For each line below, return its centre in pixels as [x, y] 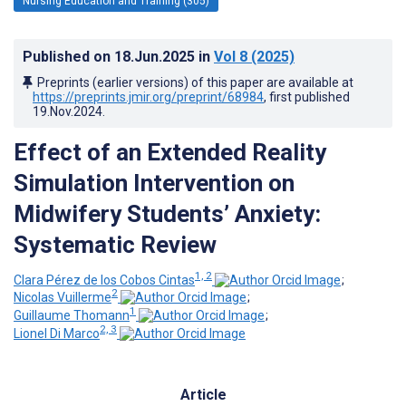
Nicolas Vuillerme [63, 298]
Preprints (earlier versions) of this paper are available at [195, 82]
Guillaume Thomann [72, 315]
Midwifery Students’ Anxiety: [167, 213]
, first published [307, 97]
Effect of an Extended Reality [170, 152]
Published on [68, 56]
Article [203, 394]
